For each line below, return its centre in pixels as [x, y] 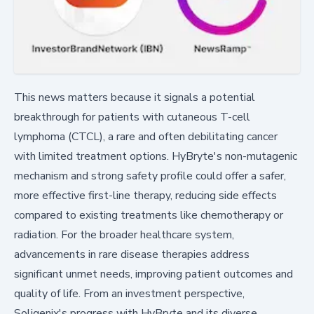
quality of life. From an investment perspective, [129, 294]
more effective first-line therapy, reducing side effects [145, 196]
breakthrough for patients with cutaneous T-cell [132, 117]
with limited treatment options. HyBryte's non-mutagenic [156, 157]
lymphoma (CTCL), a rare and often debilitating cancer [146, 137]
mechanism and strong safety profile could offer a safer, [150, 176]
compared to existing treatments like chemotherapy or [149, 216]
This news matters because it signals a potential [135, 98]
